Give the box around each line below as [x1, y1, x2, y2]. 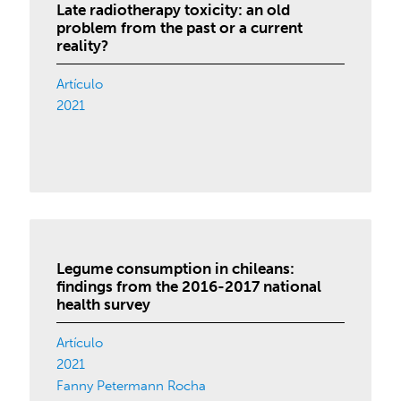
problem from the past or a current [56, 19, 303, 37]
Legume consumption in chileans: [56, 260, 295, 277]
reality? [56, 37, 109, 55]
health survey [56, 295, 151, 313]
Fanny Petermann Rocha [56, 378, 207, 394]
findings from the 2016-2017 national [56, 277, 322, 295]
